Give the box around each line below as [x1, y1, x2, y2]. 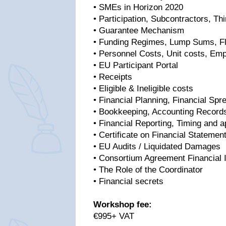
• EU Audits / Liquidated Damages [93, 142, 220, 151]
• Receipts [93, 72, 132, 82]
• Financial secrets [93, 177, 163, 186]
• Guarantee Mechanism [93, 26, 184, 35]
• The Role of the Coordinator [93, 165, 203, 175]
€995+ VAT [93, 211, 134, 221]
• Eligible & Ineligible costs [93, 84, 193, 93]
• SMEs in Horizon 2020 [93, 3, 183, 12]
